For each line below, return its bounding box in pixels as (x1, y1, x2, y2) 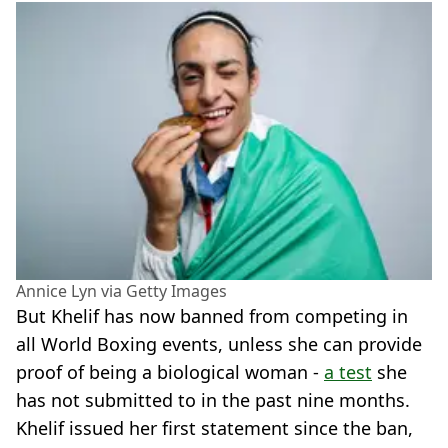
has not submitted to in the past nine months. (16, 387, 410, 412)
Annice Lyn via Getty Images (16, 279, 227, 302)
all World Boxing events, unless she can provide (16, 331, 422, 356)
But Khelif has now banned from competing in (16, 303, 408, 328)
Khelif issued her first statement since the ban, (16, 415, 413, 440)
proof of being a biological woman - (16, 359, 324, 384)
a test (324, 359, 372, 384)
